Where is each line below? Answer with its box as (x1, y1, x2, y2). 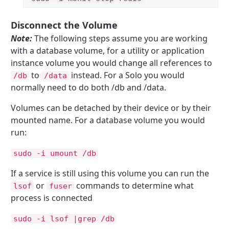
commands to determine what (74, 179, 194, 191)
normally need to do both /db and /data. (11, 81, 167, 93)
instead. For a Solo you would (69, 69, 185, 81)
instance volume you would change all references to (11, 57, 213, 68)
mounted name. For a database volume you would (11, 114, 205, 126)
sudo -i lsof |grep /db (13, 214, 114, 223)
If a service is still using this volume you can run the (11, 167, 210, 179)
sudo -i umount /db (13, 148, 96, 158)
